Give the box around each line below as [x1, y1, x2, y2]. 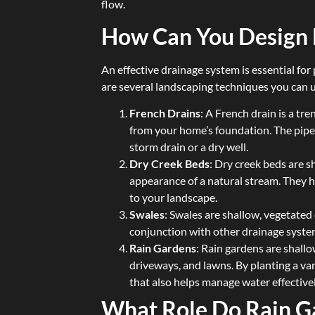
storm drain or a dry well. [129, 140, 249, 154]
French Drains [129, 106, 201, 120]
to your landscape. [129, 191, 218, 205]
